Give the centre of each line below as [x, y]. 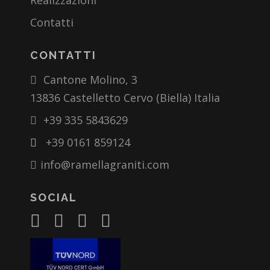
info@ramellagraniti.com [105, 165]
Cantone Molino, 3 [89, 80]
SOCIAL [54, 198]
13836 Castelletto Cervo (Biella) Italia [125, 98]
